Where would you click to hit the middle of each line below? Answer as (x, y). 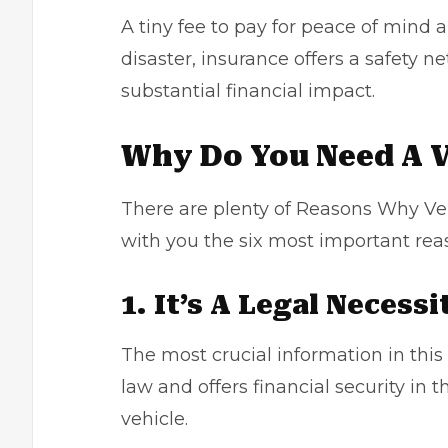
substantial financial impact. (248, 91)
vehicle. (154, 419)
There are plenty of (208, 209)
